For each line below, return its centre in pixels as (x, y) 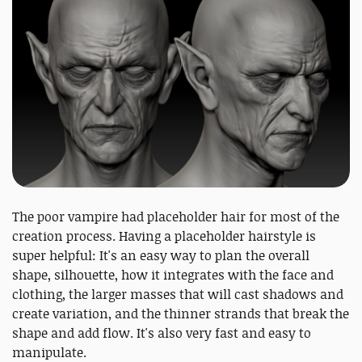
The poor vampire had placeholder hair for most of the (176, 216)
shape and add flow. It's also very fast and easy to (162, 333)
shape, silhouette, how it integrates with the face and (173, 274)
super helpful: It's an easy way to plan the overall (161, 255)
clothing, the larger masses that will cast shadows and (178, 294)
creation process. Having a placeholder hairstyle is (164, 236)
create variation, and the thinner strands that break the (181, 313)
